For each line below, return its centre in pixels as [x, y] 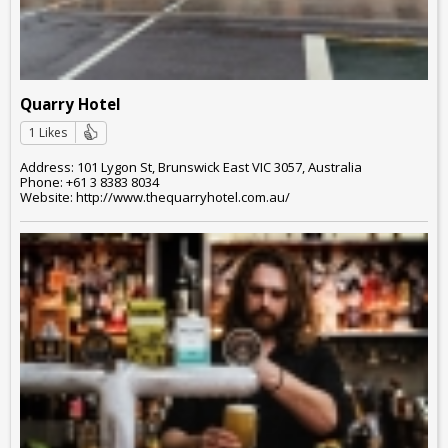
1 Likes [48, 133]
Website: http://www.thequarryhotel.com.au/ [155, 196]
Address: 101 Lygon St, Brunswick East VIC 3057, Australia [191, 166]
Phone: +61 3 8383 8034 [89, 181]
